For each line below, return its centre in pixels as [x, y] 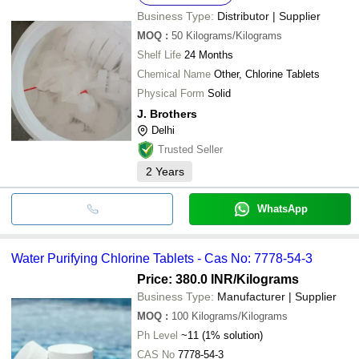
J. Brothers [167, 113]
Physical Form [171, 93]
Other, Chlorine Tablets [282, 74]
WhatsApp [282, 208]
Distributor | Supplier [269, 16]
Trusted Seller [190, 149]
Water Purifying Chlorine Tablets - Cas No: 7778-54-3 [162, 258]
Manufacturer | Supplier [277, 296]
